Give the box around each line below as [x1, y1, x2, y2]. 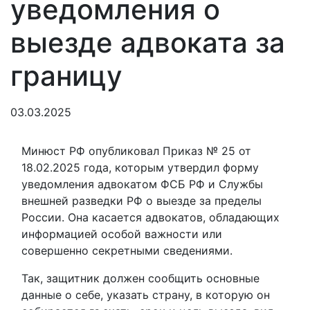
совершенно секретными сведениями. [21, 244, 232, 257]
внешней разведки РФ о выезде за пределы [21, 194, 262, 208]
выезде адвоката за [10, 26, 285, 60]
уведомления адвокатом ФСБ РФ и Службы [21, 177, 263, 191]
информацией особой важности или [21, 227, 222, 241]
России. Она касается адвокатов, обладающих [21, 210, 280, 224]
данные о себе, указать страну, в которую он [21, 288, 270, 302]
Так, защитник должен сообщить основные [21, 271, 259, 285]
